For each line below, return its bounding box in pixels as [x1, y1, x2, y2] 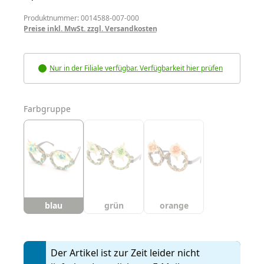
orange [159, 199, 189, 211]
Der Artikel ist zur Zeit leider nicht [51, 246, 200, 259]
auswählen [70, 102, 115, 114]
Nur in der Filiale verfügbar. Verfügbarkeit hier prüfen [49, 62, 223, 73]
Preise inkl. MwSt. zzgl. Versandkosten [24, 23, 157, 34]
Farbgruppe [24, 103, 71, 114]
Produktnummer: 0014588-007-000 [24, 12, 139, 23]
